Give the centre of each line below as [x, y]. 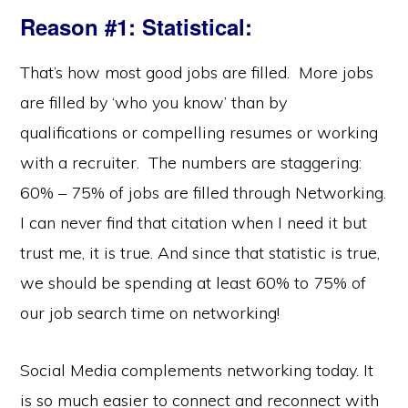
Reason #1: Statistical [133, 26]
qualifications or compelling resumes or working [199, 132]
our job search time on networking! [150, 312]
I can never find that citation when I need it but [194, 222]
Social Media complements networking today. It [197, 370]
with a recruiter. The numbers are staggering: [191, 162]
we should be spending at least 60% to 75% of [194, 282]
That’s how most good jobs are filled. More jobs [197, 72]
